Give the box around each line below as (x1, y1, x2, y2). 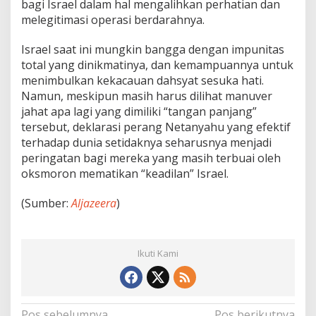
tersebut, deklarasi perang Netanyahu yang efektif (21, 119, 291, 135)
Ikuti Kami (138, 246, 178, 260)
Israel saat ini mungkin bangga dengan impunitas (21, 41, 284, 57)
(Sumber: (21, 195, 71, 211)
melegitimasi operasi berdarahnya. (21, 11, 205, 28)
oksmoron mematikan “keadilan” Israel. (21, 165, 229, 181)
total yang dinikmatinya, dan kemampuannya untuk (21, 56, 293, 73)
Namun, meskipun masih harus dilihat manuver (21, 87, 272, 104)
